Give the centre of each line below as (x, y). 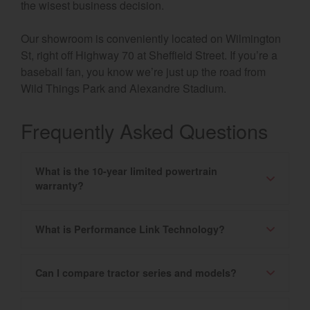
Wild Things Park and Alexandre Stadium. (124, 88)
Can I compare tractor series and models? (136, 273)
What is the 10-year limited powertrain (126, 171)
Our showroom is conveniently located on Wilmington (151, 38)
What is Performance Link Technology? (130, 229)
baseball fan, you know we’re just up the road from (143, 71)
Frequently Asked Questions (144, 130)
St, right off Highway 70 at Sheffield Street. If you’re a (149, 55)
